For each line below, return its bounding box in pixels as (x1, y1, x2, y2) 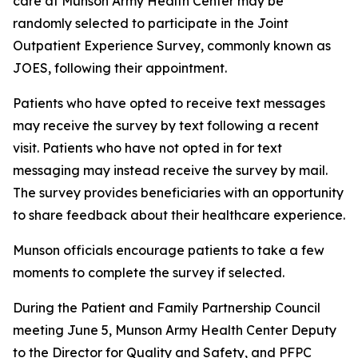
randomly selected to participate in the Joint (13, 15, 288, 31)
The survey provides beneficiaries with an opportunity (13, 185, 344, 201)
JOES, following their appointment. (13, 60, 227, 76)
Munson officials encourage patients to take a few (13, 242, 324, 258)
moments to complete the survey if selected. (13, 265, 284, 280)
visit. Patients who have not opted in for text (13, 140, 282, 156)
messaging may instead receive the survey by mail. (13, 162, 328, 178)
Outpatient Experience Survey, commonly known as (13, 38, 331, 54)
